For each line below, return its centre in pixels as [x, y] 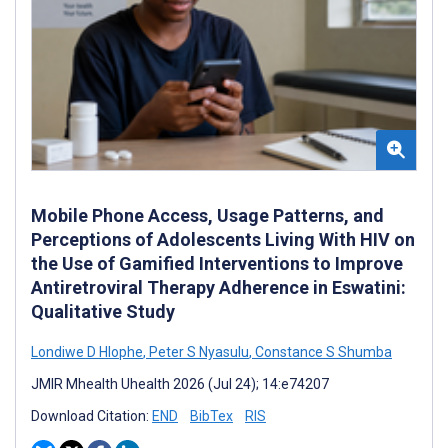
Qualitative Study [103, 311]
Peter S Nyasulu [197, 351]
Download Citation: [91, 415]
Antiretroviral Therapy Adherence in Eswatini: [218, 287]
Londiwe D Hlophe [87, 351]
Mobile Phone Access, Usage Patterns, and [207, 215]
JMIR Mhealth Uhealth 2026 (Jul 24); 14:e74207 [180, 383]
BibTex [211, 415]
